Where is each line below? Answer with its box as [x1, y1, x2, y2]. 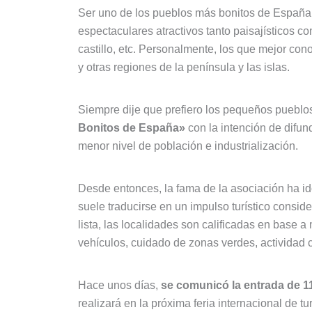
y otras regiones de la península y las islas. [78, 61, 290, 73]
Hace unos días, [78, 279, 161, 292]
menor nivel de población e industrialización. [78, 140, 298, 153]
